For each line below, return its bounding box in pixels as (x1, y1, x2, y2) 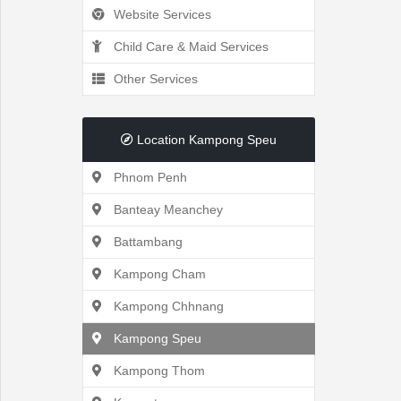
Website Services (110, 7, 211, 21)
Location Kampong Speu (133, 132, 277, 147)
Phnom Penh (110, 170, 187, 184)
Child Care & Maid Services (110, 39, 269, 54)
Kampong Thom (110, 363, 205, 378)
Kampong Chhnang (110, 299, 224, 313)
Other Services (110, 72, 198, 86)
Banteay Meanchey (110, 202, 223, 217)
